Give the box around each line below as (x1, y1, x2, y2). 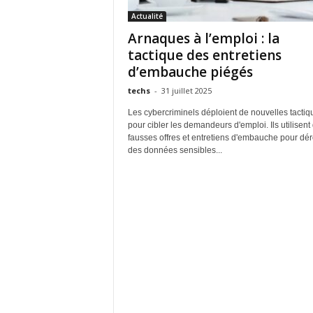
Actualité (131, 11, 163, 21)
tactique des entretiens (127, 46, 282, 64)
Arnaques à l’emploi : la (127, 29, 279, 48)
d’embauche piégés (127, 63, 253, 81)
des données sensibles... (127, 145, 222, 155)
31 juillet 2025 (161, 85, 212, 96)
